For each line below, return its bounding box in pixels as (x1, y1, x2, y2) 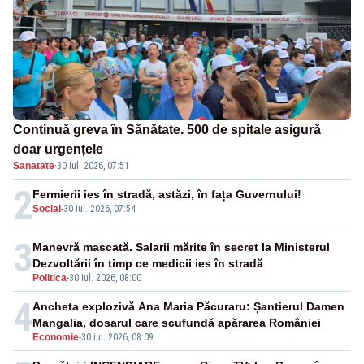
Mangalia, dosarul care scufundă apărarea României (32, 316, 321, 330)
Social (32, 203, 61, 215)
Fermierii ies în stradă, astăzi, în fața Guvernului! (32, 188, 301, 201)
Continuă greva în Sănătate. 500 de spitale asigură (13, 123, 321, 137)
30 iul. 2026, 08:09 (81, 331, 154, 344)
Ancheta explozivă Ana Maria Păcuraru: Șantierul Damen (32, 300, 344, 314)
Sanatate (13, 160, 54, 172)
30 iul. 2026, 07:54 (63, 203, 136, 215)
